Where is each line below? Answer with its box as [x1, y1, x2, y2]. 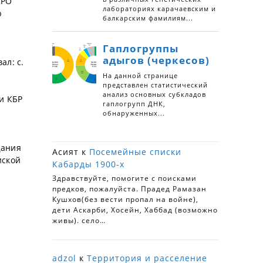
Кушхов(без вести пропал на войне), [52, 194, 198, 204]
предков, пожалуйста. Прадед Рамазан [52, 183, 207, 194]
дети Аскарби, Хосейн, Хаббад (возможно [52, 204, 218, 215]
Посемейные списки [89, 146, 181, 158]
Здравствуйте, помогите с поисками [52, 173, 197, 183]
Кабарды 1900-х [52, 159, 124, 170]
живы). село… [52, 215, 106, 225]
